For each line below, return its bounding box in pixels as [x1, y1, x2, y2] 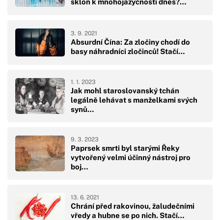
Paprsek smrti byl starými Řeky [71, 143, 179, 152]
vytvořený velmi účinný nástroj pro [71, 153, 191, 162]
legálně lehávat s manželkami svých [71, 95, 197, 104]
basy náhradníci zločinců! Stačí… [71, 47, 185, 55]
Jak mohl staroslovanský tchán [71, 86, 179, 95]
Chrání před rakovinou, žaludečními [71, 202, 194, 211]
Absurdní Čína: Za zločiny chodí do [71, 37, 190, 46]
